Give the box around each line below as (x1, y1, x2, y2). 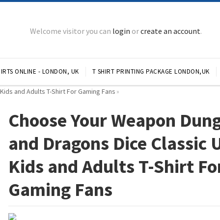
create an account (140, 26, 200, 36)
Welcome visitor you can (30, 26, 112, 36)
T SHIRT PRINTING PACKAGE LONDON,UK (92, 67, 210, 76)
